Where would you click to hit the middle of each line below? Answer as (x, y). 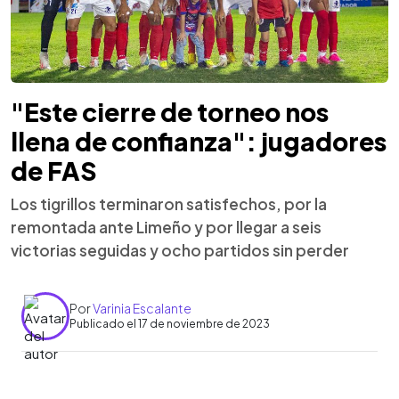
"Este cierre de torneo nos (170, 111)
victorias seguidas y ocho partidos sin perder (180, 250)
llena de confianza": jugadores (199, 141)
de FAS (54, 170)
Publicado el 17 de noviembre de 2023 (170, 324)
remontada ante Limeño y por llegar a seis (166, 227)
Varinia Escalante (142, 308)
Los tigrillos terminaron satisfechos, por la (169, 204)
